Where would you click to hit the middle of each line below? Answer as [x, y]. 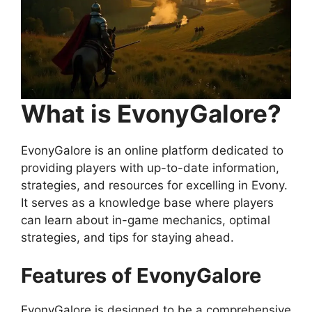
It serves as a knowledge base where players [147, 202]
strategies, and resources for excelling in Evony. [154, 185]
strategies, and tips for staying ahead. [127, 237]
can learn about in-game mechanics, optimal [146, 220]
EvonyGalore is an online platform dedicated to [152, 150]
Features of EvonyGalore [141, 276]
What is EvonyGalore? [151, 113]
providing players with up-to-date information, [150, 167]
